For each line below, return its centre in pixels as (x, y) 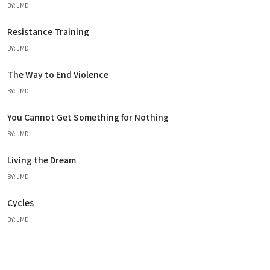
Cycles (20, 202)
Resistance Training (48, 31)
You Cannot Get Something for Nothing (88, 117)
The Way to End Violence (58, 74)
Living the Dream (42, 159)
